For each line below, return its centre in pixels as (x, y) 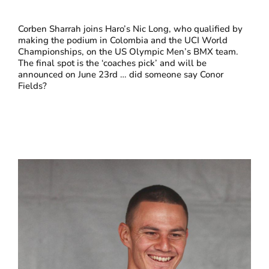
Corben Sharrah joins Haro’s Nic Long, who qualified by (131, 29)
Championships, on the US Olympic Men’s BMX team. (128, 51)
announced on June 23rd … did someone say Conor (121, 74)
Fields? (33, 86)
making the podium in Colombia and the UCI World (123, 40)
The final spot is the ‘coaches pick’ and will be (113, 63)
